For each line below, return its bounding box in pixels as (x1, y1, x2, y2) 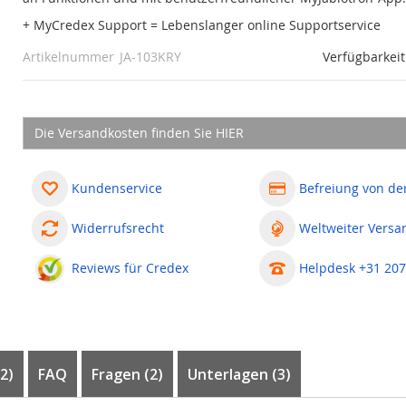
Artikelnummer (22, 48, 114, 65)
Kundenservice (71, 179, 162, 197)
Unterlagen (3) (187, 364, 291, 384)
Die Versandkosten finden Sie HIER (34, 124, 244, 141)
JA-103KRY (119, 48, 181, 65)
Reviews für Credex (71, 259, 188, 276)
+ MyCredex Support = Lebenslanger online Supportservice (22, 16, 381, 34)
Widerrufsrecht (71, 219, 164, 237)
